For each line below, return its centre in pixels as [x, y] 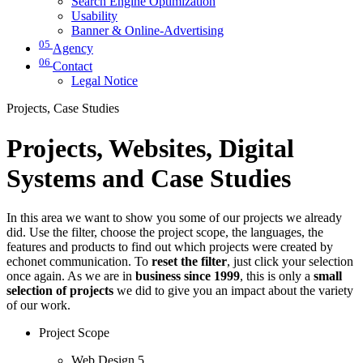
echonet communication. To [79, 262]
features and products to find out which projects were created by [170, 247]
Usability [94, 15]
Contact [73, 66]
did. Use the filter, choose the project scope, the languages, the [165, 233]
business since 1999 [188, 276]
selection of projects [60, 291]
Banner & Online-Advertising [147, 30]
